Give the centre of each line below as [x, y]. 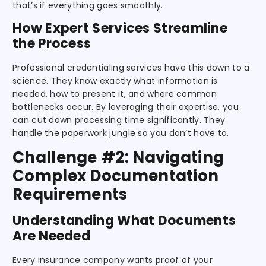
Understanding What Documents [124, 220]
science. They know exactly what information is [115, 80]
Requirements [70, 194]
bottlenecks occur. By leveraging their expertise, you [126, 107]
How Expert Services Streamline [120, 28]
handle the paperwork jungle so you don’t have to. [121, 133]
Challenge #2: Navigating [118, 157]
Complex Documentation [116, 175]
